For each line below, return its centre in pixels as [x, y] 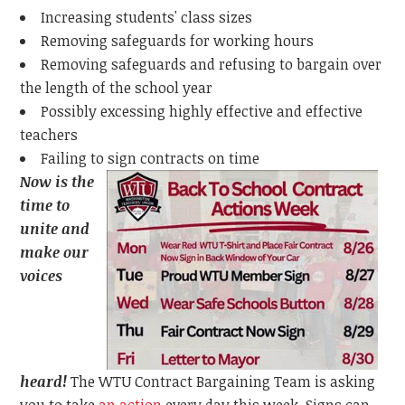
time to [45, 206]
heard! [44, 382]
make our [55, 253]
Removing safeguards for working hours [178, 41]
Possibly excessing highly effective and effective [202, 112]
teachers [49, 135]
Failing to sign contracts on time [151, 159]
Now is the [57, 182]
